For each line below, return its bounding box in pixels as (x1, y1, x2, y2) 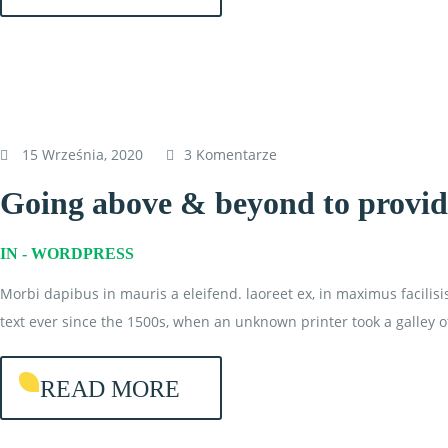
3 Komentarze (184, 145, 277, 164)
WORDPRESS (31, 245, 134, 262)
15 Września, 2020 (22, 145, 143, 164)
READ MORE (40, 376, 180, 402)
